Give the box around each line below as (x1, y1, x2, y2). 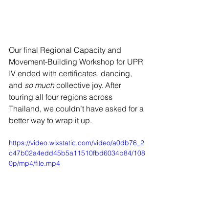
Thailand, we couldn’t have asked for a (9, 104, 146, 114)
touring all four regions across (9, 92, 114, 102)
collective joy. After (54, 80, 123, 90)
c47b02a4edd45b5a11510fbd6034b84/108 (9, 149, 145, 158)
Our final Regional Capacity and (9, 45, 123, 55)
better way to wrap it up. (9, 115, 92, 126)
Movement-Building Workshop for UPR (9, 57, 145, 67)
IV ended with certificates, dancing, (9, 68, 134, 79)
